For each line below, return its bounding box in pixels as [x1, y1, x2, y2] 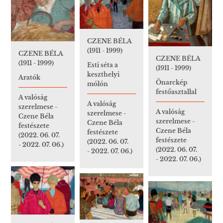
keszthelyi [87, 71, 119, 79]
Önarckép [156, 79, 187, 87]
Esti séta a [87, 61, 118, 69]
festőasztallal [156, 88, 197, 96]
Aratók [18, 73, 40, 81]
